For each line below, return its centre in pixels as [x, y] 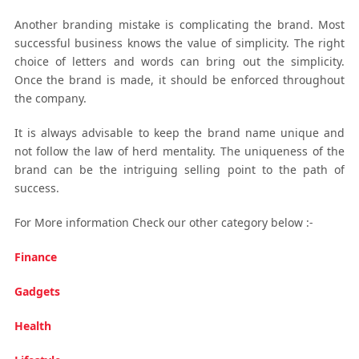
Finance [35, 256]
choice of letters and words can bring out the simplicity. [179, 61]
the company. [50, 98]
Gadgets [37, 291]
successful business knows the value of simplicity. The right [179, 42]
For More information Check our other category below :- [163, 222]
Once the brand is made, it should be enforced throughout [179, 79]
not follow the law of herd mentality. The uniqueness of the [179, 151]
